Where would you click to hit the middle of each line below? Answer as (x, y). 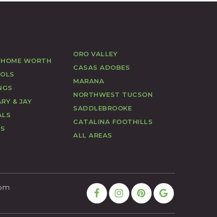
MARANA (89, 81)
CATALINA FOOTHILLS (113, 121)
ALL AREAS (93, 135)
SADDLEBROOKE (102, 108)
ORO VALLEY (95, 54)
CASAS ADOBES (101, 67)
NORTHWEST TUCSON (113, 94)
